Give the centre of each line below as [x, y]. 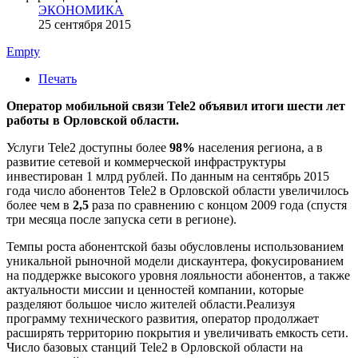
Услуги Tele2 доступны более [88, 147]
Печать [58, 78]
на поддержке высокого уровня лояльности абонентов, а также [178, 275]
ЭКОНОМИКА [81, 10]
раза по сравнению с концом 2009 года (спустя [218, 205]
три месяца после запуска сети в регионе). [121, 219]
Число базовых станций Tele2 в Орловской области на [155, 347]
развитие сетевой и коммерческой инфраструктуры [146, 161]
